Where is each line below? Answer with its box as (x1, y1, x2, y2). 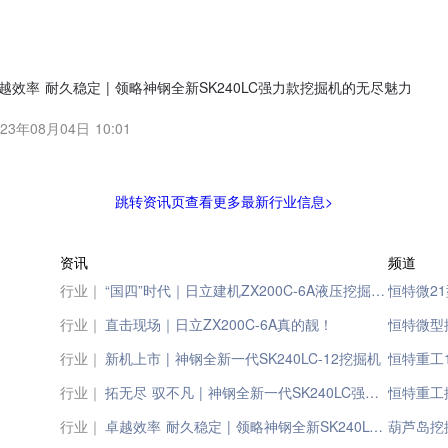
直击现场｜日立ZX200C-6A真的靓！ (105, 314, 333, 334)
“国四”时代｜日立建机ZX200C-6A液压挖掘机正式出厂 (371, 280, 385, 300)
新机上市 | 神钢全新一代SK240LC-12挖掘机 (105, 348, 381, 368)
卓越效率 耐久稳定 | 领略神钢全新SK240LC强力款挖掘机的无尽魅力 (369, 416, 383, 436)
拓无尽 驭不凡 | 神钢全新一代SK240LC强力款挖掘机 (365, 382, 379, 402)
